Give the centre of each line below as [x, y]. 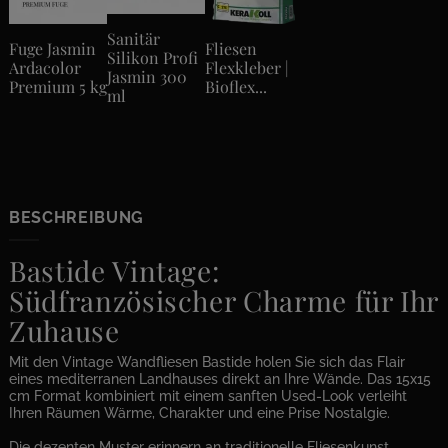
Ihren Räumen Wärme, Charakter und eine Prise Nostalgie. [199, 413]
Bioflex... [236, 86]
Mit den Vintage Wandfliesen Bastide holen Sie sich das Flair [207, 362]
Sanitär [133, 39]
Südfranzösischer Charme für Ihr [224, 301]
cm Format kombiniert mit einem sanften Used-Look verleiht [208, 396]
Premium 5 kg [58, 86]
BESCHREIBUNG [76, 218]
